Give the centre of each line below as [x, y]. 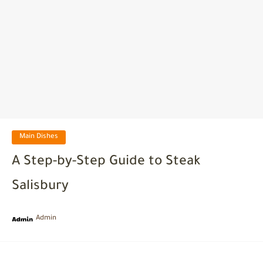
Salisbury [40, 187]
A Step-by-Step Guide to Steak [106, 162]
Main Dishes [39, 137]
